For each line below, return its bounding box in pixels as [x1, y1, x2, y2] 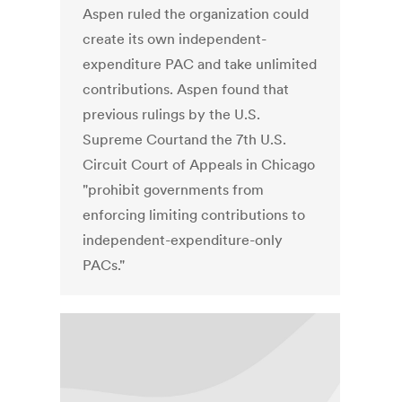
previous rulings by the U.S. [83, 105, 261, 124]
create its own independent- [83, 30, 267, 48]
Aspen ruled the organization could [83, 4, 310, 23]
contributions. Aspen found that [83, 80, 290, 99]
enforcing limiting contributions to [83, 205, 306, 224]
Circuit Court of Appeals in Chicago [83, 155, 316, 174]
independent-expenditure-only [83, 231, 284, 249]
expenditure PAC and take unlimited [83, 55, 318, 74]
